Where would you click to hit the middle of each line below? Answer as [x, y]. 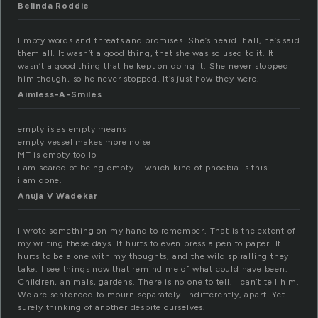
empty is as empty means [72, 130]
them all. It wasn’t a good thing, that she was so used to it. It [146, 54]
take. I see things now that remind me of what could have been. [153, 269]
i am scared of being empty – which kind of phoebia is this [143, 168]
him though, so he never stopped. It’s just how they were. [139, 79]
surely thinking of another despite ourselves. [112, 308]
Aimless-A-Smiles [60, 95]
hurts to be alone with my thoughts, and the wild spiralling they [154, 257]
